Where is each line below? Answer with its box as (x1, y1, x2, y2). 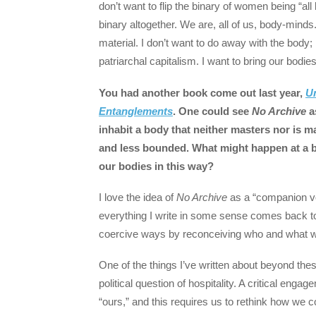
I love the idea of (99, 190, 176, 203)
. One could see (173, 104, 252, 117)
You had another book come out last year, (99, 86, 305, 99)
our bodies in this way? (99, 159, 214, 172)
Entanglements (99, 104, 173, 117)
